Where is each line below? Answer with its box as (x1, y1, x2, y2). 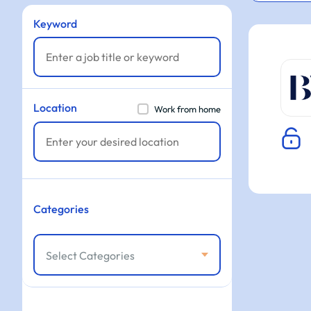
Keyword (33, 17, 77, 31)
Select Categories (46, 249, 135, 263)
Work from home (154, 103, 221, 115)
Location (33, 101, 77, 115)
